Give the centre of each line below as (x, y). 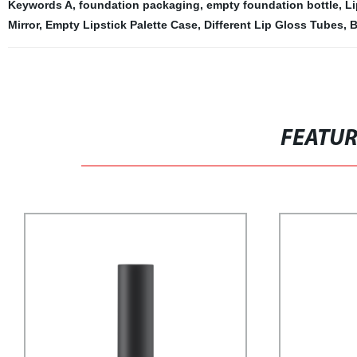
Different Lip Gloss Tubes (273, 25)
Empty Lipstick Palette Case (121, 25)
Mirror (23, 25)
